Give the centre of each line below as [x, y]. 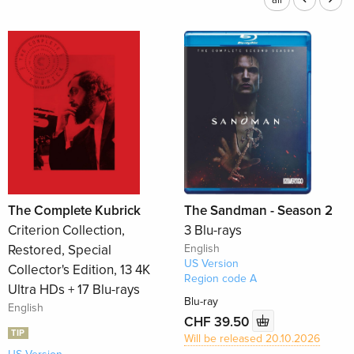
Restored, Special [60, 250]
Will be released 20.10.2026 [252, 339]
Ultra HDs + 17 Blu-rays [74, 290]
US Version [211, 264]
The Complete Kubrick [75, 211]
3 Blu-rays [213, 231]
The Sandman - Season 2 [258, 211]
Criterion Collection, [67, 231]
